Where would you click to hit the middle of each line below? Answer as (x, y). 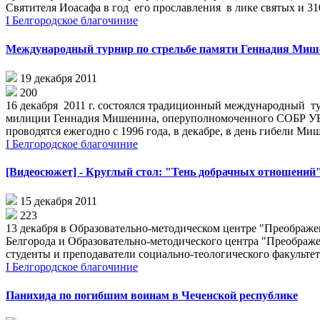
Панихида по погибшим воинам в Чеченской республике (152, 295)
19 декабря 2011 (59, 78)
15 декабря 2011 (59, 201)
